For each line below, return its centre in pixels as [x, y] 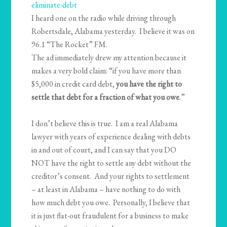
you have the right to [149, 84]
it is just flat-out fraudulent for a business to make [110, 216]
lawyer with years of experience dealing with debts [111, 137]
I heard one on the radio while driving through [104, 18]
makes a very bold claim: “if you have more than [106, 71]
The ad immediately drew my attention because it [109, 58]
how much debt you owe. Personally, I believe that [111, 203]
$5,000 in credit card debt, [74, 84]
